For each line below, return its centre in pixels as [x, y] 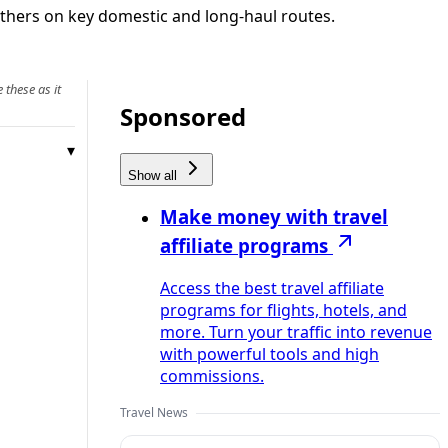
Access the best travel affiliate [272, 288]
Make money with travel [274, 217]
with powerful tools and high [269, 354]
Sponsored [183, 116]
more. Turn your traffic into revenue [296, 332]
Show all [154, 175]
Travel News [154, 413]
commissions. [212, 376]
